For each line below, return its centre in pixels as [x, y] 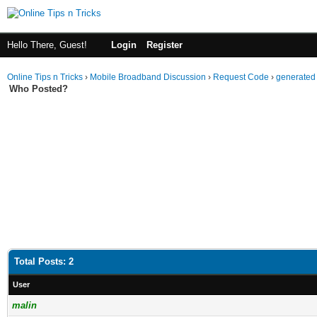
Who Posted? [39, 89]
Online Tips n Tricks [45, 77]
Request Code [241, 77]
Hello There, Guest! [48, 45]
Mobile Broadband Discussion [148, 77]
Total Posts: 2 [44, 261]
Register [165, 45]
